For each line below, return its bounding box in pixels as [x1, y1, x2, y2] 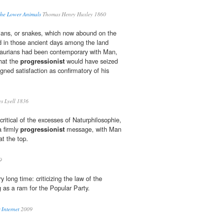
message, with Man [65, 124, 121, 134]
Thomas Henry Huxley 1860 [41, 10, 106, 18]
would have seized [65, 56, 118, 66]
